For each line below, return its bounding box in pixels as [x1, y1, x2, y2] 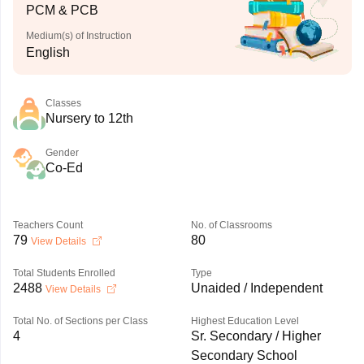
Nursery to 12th [45, 111, 133, 125]
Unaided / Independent [190, 281, 323, 295]
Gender [45, 147, 79, 158]
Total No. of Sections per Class [12, 315, 148, 327]
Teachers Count [12, 219, 83, 231]
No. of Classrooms [190, 219, 272, 231]
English [25, 45, 70, 59]
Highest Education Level [190, 315, 299, 327]
